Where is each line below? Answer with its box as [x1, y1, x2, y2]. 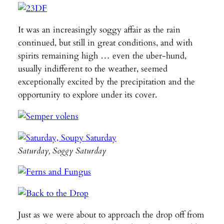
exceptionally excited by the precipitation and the [17, 76, 195, 88]
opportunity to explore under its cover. [17, 89, 157, 101]
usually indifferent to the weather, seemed [17, 63, 167, 75]
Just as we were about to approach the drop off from [17, 209, 204, 221]
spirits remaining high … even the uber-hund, [17, 50, 186, 62]
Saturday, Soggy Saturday [17, 144, 106, 156]
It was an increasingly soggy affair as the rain [17, 24, 180, 36]
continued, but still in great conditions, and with [17, 37, 192, 49]
